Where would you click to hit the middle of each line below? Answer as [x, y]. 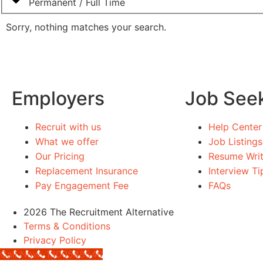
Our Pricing [60, 156]
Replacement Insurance [87, 171]
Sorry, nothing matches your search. [86, 27]
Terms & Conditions [67, 226]
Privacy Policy [55, 240]
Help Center [235, 127]
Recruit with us [68, 127]
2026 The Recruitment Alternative [99, 212]
